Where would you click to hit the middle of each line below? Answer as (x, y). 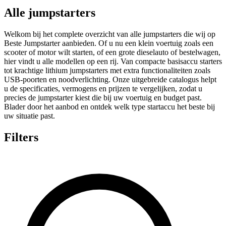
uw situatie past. (30, 116)
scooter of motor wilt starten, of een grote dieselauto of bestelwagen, (112, 52)
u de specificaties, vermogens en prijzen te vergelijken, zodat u (103, 88)
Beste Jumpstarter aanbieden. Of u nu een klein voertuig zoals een (109, 43)
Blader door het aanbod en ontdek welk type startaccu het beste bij (109, 106)
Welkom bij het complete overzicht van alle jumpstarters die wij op (110, 34)
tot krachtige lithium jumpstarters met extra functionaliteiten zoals (107, 70)
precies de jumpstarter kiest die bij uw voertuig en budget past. (103, 97)
